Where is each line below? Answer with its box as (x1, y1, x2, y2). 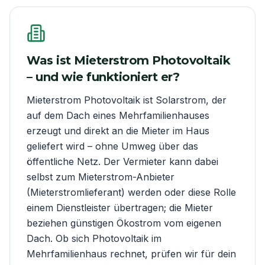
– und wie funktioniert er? (27, 69, 179, 84)
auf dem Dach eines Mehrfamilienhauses (27, 109, 209, 121)
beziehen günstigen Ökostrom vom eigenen (27, 216, 221, 229)
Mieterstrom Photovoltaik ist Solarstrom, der (27, 93, 227, 106)
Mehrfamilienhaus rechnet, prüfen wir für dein (27, 247, 236, 260)
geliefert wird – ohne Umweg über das (27, 140, 198, 152)
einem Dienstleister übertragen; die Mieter (27, 201, 213, 214)
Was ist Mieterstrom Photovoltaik (27, 53, 230, 67)
